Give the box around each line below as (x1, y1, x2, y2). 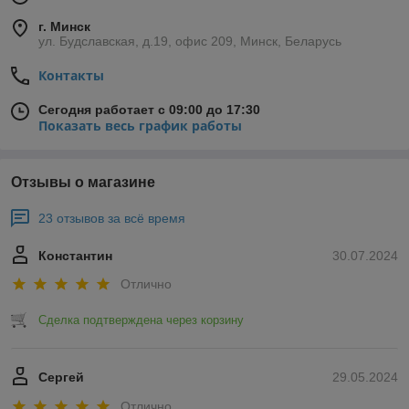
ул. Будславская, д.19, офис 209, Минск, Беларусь (38, 34, 341, 48)
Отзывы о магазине (11, 174, 155, 190)
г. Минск (38, 19, 90, 34)
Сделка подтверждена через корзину (38, 313, 244, 328)
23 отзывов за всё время (38, 211, 185, 225)
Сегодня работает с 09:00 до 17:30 (38, 102, 260, 117)
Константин (38, 248, 112, 263)
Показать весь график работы (38, 117, 242, 134)
